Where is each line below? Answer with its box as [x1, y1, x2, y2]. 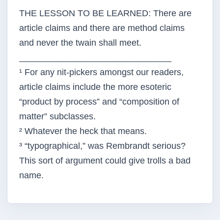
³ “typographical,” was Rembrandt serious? [19, 141, 186, 151]
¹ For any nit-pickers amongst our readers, [19, 67, 184, 77]
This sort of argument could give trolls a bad [19, 156, 191, 165]
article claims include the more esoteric [19, 82, 171, 92]
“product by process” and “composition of [19, 97, 179, 107]
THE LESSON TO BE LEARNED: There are [19, 8, 192, 18]
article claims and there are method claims [19, 23, 185, 33]
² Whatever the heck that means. [19, 126, 147, 136]
